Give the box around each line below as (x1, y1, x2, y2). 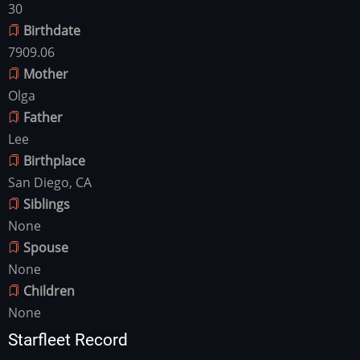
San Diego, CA (8, 173, 92, 191)
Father (23, 108, 63, 126)
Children (23, 281, 75, 300)
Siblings (23, 194, 70, 213)
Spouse (23, 238, 68, 256)
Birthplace (23, 151, 85, 170)
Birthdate (23, 21, 80, 39)
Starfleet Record (8, 329, 128, 350)
